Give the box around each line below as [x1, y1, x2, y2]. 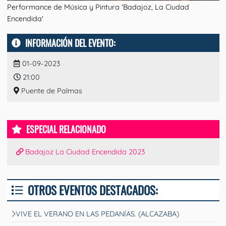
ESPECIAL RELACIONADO [26, 123, 106, 136]
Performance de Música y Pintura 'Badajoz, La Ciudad [7, 3, 189, 12]
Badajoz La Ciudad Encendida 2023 [23, 147, 145, 157]
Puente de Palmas [19, 86, 82, 95]
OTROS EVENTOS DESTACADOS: [27, 182, 158, 199]
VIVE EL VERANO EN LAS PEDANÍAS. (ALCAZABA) [16, 209, 180, 218]
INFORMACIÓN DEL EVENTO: [25, 36, 116, 50]
